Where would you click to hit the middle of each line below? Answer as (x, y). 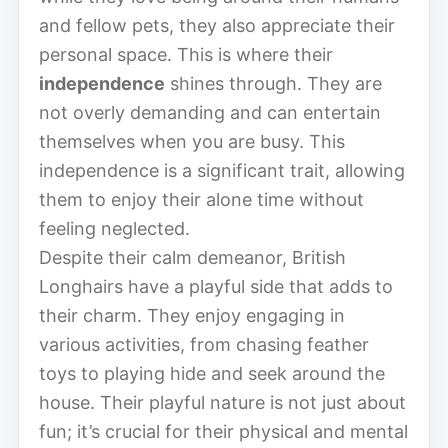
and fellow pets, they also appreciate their (217, 25)
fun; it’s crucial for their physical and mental (223, 431)
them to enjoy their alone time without (201, 199)
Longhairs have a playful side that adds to (216, 286)
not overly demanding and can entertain (210, 112)
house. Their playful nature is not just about (222, 402)
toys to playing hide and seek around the (212, 373)
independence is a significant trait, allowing (222, 170)
